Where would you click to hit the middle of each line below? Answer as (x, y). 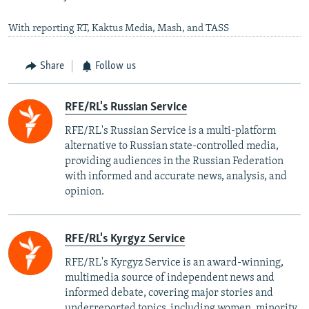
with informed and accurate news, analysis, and (176, 176)
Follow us (116, 67)
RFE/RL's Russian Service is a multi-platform (170, 131)
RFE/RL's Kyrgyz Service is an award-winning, (174, 262)
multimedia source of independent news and (170, 278)
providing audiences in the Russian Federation (174, 161)
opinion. (84, 191)
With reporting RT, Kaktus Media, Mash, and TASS (119, 29)
